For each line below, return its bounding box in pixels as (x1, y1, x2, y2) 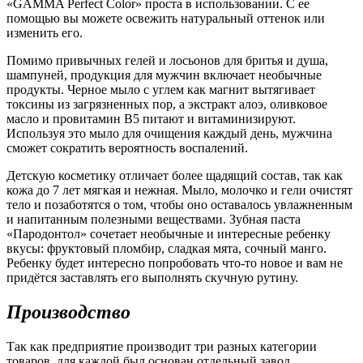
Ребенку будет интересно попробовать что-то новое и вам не (6, 256, 343, 271)
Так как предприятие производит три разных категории (6, 340, 317, 354)
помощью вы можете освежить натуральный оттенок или (6, 11, 325, 26)
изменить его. (6, 26, 83, 41)
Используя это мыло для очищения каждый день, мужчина (6, 126, 332, 141)
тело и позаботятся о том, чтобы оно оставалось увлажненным (6, 198, 352, 212)
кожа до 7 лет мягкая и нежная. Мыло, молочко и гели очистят (6, 183, 352, 198)
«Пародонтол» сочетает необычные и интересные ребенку (6, 227, 331, 241)
